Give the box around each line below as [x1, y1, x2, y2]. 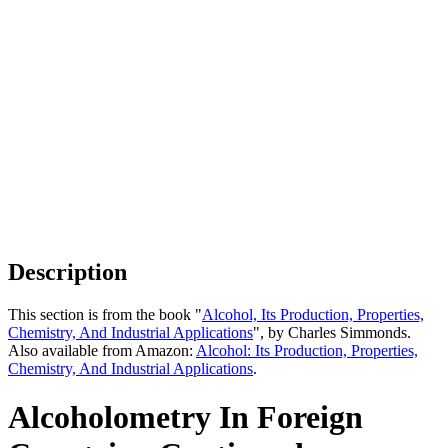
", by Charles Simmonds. [253, 323, 411, 341]
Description [8, 258, 127, 285]
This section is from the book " [8, 305, 202, 323]
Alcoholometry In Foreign [8, 399, 363, 436]
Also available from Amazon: [8, 341, 196, 359]
